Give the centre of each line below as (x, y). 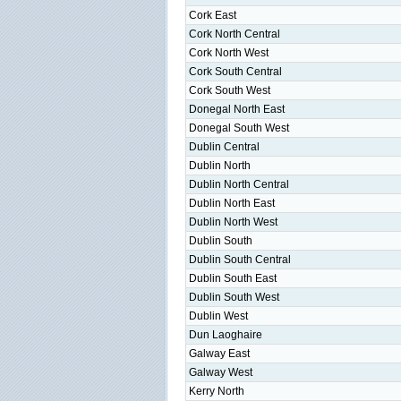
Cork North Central (235, 34)
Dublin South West (234, 297)
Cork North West (229, 53)
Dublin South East (233, 278)
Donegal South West (239, 128)
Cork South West (230, 90)
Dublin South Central (240, 260)
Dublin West (218, 316)
